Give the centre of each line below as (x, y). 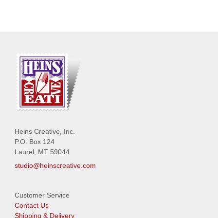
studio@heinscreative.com (55, 165)
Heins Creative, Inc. (45, 131)
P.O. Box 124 (35, 141)
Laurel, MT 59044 (42, 152)
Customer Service (42, 195)
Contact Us (32, 205)
